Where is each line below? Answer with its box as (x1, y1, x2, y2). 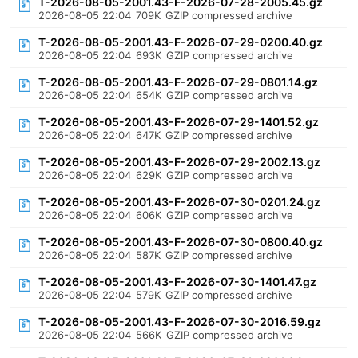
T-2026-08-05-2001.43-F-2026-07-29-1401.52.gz (38, 115, 320, 129)
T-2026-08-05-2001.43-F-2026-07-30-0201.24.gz (38, 195, 321, 209)
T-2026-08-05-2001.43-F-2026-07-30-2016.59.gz (38, 315, 322, 328)
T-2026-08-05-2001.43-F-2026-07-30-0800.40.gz (38, 235, 324, 249)
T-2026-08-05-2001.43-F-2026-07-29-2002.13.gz (38, 155, 321, 169)
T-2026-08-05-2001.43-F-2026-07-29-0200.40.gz (38, 35, 324, 49)
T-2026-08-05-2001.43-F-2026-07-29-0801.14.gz (38, 75, 319, 89)
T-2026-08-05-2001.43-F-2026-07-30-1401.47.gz (38, 275, 317, 288)
